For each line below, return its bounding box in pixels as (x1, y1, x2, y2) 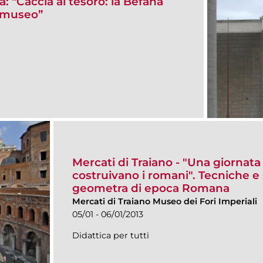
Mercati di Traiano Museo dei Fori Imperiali (72, 195, 257, 207)
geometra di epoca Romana (72, 181, 230, 195)
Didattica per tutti (72, 230, 149, 241)
